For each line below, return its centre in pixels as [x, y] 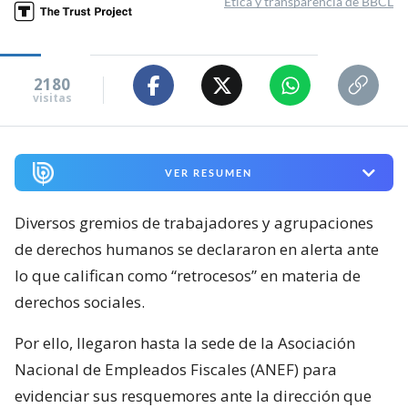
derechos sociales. [80, 302]
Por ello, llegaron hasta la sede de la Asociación [185, 343]
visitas [52, 97]
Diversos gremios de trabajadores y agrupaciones [194, 223]
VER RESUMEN [208, 173]
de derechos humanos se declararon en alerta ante [197, 250]
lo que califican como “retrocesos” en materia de [188, 276]
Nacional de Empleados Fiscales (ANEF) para [176, 370]
